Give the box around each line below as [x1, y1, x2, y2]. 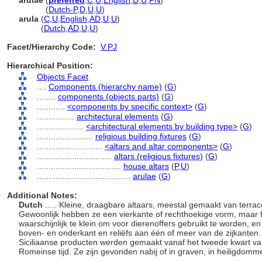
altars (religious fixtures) [114, 151, 203, 161]
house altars [123, 161, 169, 171]
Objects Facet [37, 72, 88, 81]
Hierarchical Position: [7, 61, 93, 70]
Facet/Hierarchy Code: [7, 42, 96, 51]
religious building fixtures [95, 132, 187, 141]
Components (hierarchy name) [49, 82, 162, 91]
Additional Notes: [7, 191, 77, 200]
